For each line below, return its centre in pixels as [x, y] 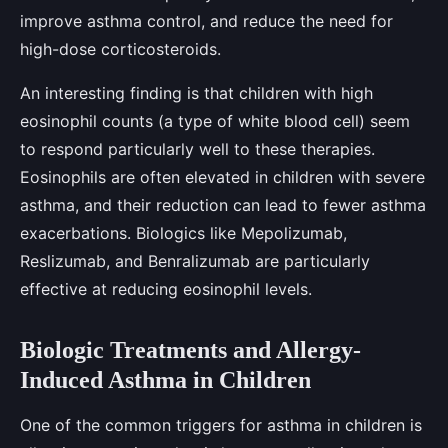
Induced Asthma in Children [165, 379]
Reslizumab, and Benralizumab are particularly [195, 260]
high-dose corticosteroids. [120, 48]
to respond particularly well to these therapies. [197, 148]
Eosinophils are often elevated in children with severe [222, 176]
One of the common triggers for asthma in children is [221, 424]
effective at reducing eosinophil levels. [166, 288]
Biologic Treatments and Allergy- [190, 349]
